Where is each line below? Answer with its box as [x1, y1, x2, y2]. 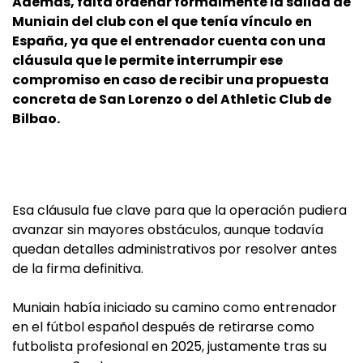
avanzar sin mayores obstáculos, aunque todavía [12, 220, 323, 240]
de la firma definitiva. [12, 259, 143, 279]
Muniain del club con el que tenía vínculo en [12, 12, 312, 32]
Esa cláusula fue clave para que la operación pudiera [12, 201, 347, 220]
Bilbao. [12, 109, 60, 129]
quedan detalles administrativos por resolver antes [12, 240, 337, 259]
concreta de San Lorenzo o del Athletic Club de [12, 90, 331, 109]
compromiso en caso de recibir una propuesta [12, 70, 329, 90]
